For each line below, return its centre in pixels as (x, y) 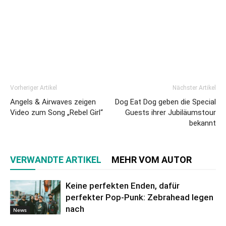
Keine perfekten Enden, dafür (123, 185)
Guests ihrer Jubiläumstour (171, 112)
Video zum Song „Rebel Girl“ (56, 112)
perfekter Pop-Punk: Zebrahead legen (139, 197)
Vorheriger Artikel (34, 88)
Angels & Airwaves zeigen (53, 102)
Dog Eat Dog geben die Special (165, 102)
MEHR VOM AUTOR (152, 159)
